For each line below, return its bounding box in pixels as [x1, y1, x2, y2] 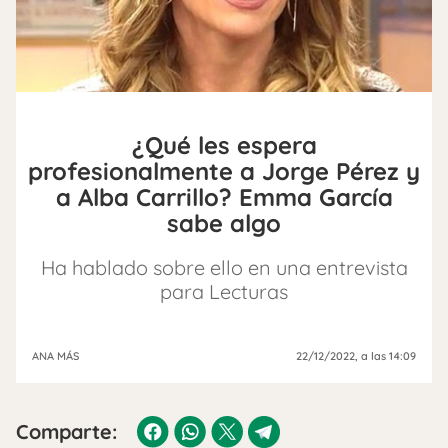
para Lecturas [160, 278, 288, 304]
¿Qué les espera [131, 129, 317, 160]
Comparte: [16, 418, 117, 444]
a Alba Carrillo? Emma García [55, 181, 393, 212]
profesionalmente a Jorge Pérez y [28, 155, 420, 186]
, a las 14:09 [355, 348, 416, 363]
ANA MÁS [32, 348, 79, 363]
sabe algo [167, 207, 281, 238]
